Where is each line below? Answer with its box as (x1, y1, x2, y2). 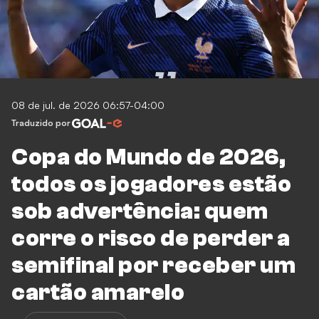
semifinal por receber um (11, 252, 296, 278)
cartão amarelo (11, 279, 184, 305)
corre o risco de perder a (11, 225, 291, 251)
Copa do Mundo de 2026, (11, 144, 286, 170)
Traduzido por (11, 117, 70, 128)
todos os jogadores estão (11, 171, 291, 197)
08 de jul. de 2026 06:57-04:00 (11, 99, 164, 111)
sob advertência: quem (11, 198, 268, 224)
